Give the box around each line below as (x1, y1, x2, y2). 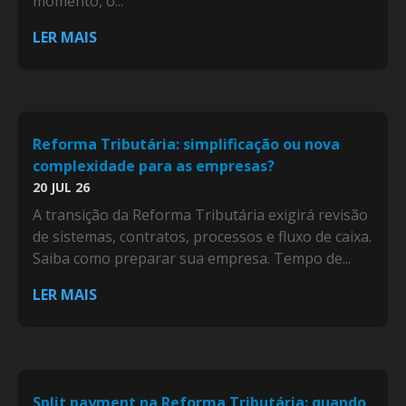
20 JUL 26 (33, 179, 90, 197)
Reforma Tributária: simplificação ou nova (33, 134, 340, 155)
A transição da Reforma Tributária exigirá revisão (33, 205, 368, 226)
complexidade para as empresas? (33, 156, 275, 177)
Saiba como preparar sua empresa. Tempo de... (33, 248, 351, 269)
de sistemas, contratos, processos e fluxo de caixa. (33, 227, 372, 247)
